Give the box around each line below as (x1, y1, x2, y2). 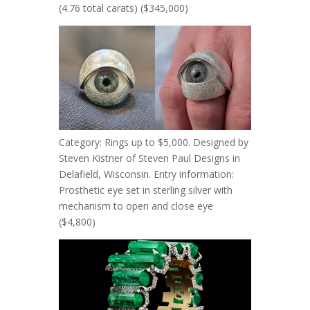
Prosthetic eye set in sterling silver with (58, 183, 232, 197)
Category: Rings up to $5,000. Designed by (58, 136, 248, 149)
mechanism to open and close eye (58, 199, 213, 213)
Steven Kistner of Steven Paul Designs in (58, 152, 240, 165)
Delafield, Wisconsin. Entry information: (58, 167, 234, 181)
